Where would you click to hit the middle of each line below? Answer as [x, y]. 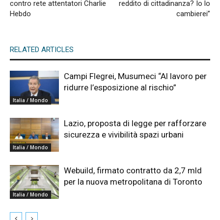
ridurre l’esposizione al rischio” [120, 87]
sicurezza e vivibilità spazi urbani [124, 134]
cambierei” [193, 14]
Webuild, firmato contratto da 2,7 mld [133, 170]
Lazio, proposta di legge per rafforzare [135, 123]
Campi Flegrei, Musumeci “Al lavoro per [135, 76]
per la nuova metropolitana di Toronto [133, 181]
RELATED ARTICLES [42, 49]
